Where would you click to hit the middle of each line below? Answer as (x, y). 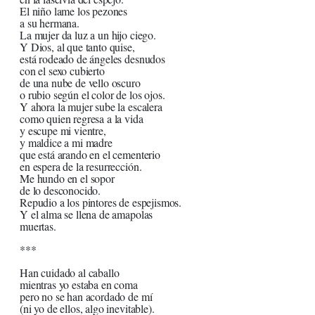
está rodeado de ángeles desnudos (92, 59)
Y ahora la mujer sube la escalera (91, 107)
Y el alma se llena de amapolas (86, 214)
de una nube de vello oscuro (80, 83)
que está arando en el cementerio (90, 155)
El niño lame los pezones (74, 11)
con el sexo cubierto (62, 71)
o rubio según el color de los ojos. (92, 95)
